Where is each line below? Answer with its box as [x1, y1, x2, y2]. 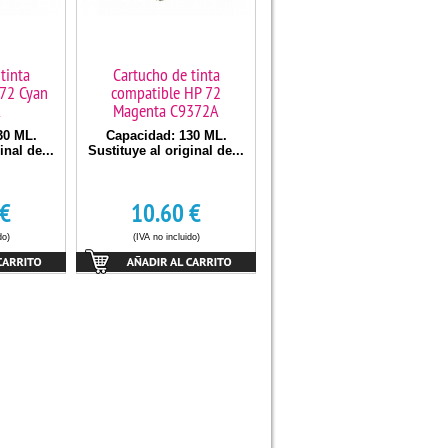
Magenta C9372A [113, 99, 219, 122]
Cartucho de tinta [112, 63, 220, 86]
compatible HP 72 [111, 81, 221, 104]
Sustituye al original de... [88, 143, 244, 158]
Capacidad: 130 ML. [105, 128, 227, 143]
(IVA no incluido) [132, 232, 200, 242]
